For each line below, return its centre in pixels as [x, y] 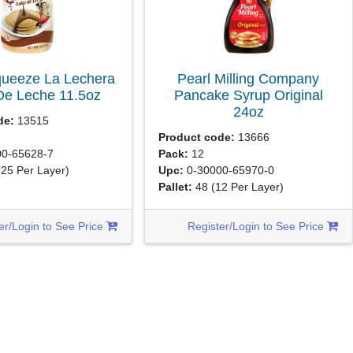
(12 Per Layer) [248, 186]
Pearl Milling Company [249, 79]
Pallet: [176, 186]
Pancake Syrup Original [248, 95]
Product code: [197, 137]
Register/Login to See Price [258, 226]
